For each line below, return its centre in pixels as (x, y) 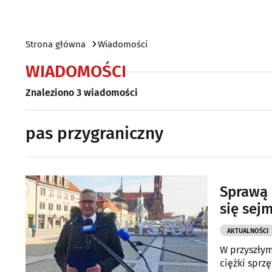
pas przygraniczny (94, 133)
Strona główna (56, 44)
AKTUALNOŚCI (247, 231)
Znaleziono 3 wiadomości (82, 93)
